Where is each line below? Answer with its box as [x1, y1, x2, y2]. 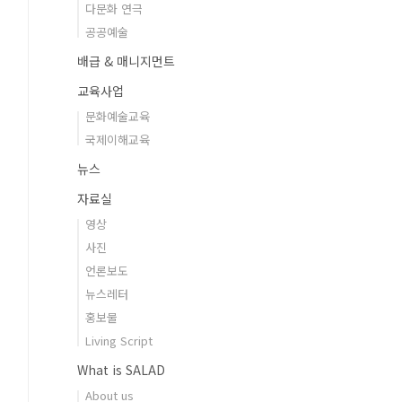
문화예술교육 [85, 108, 150, 125]
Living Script [85, 332, 153, 349]
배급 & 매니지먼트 [77, 52, 175, 70]
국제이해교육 [85, 131, 150, 148]
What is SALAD [77, 361, 165, 379]
